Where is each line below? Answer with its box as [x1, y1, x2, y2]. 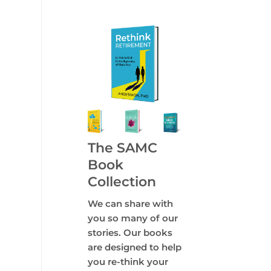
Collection [87, 173, 156, 189]
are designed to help [87, 241, 181, 253]
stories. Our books [87, 226, 172, 238]
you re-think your [87, 255, 168, 267]
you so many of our [87, 212, 178, 224]
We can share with [87, 197, 173, 209]
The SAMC [87, 139, 157, 155]
